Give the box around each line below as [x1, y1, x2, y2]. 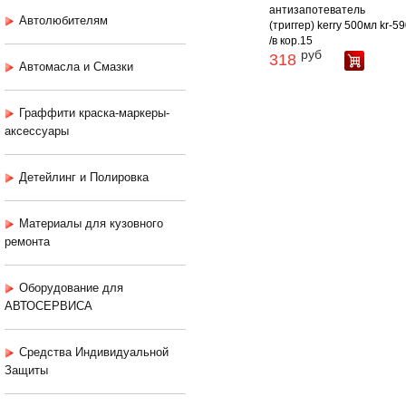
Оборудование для [19, 281, 123, 295]
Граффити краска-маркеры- [19, 106, 169, 121]
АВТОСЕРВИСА [5, 299, 92, 314]
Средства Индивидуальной [19, 345, 169, 360]
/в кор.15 [269, 34, 314, 48]
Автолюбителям [19, 14, 108, 28]
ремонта [5, 235, 50, 249]
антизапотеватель [269, 4, 366, 17]
